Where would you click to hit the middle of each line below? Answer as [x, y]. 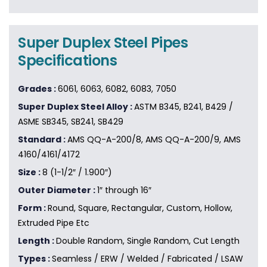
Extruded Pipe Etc [54, 223]
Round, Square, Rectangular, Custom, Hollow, [140, 208]
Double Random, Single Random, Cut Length [148, 241]
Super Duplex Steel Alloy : [76, 107]
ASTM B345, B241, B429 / [184, 107]
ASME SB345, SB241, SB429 [71, 122]
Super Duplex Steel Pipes [103, 43]
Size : [30, 173]
